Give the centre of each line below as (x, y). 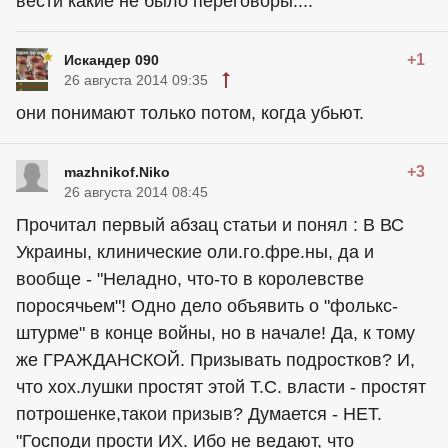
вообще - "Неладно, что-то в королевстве (190, 278)
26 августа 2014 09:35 (136, 79)
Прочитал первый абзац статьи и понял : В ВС (210, 224)
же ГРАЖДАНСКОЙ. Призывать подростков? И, (215, 359)
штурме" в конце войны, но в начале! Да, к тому (215, 332)
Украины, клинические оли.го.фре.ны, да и (195, 251)
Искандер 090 (111, 59)
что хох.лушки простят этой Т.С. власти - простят (221, 386)
